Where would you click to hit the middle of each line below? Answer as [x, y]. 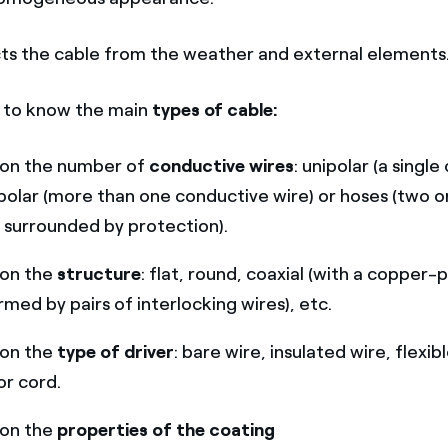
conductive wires [222, 165]
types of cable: [214, 109]
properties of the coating [166, 429]
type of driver [116, 351]
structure [99, 273]
